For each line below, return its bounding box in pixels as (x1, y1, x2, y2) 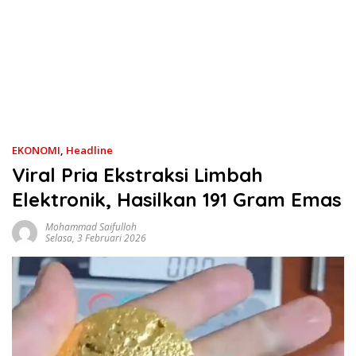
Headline (66, 143, 113, 157)
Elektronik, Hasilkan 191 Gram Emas (12, 188, 342, 211)
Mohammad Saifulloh (45, 220, 137, 234)
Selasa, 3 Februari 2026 (45, 231, 146, 245)
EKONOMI (12, 143, 60, 157)
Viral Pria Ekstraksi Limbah (12, 163, 263, 187)
